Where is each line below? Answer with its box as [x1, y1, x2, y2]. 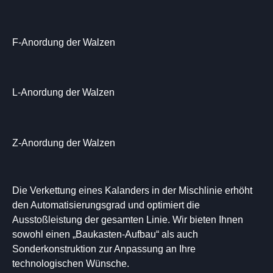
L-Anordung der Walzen [12, 87, 115, 98]
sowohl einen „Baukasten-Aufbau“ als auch [12, 229, 198, 239]
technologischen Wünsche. [12, 258, 129, 269]
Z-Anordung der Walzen [12, 137, 115, 148]
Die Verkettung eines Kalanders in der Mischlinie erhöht [12, 185, 252, 196]
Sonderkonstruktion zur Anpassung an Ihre [12, 244, 196, 254]
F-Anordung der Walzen [12, 37, 115, 48]
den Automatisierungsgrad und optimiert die [12, 200, 200, 210]
